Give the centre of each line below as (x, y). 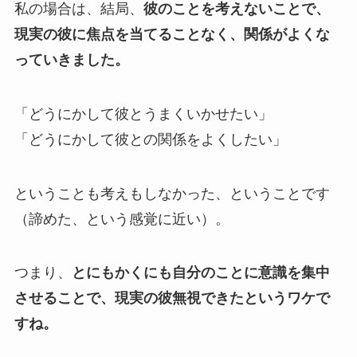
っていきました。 (71, 59)
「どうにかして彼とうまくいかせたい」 (143, 114)
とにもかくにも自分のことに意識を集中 (200, 273)
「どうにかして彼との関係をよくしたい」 (150, 139)
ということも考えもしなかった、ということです (172, 193)
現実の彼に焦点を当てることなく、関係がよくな (172, 34)
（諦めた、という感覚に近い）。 (122, 219)
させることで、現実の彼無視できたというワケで (172, 298)
